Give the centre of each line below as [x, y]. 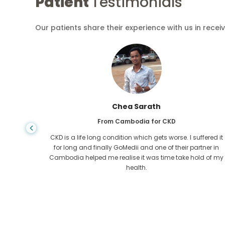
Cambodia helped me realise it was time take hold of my [137, 157]
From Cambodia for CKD [136, 121]
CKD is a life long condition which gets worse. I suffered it [136, 137]
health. [136, 167]
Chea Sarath [137, 106]
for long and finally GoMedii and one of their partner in [137, 147]
